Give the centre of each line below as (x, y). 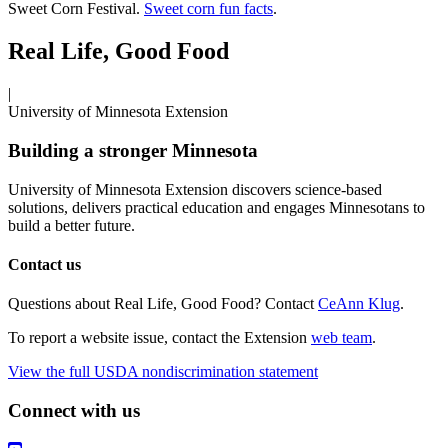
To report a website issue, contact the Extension (159, 338)
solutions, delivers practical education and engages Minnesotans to (216, 207)
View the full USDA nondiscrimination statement (163, 372)
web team (341, 338)
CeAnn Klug (359, 304)
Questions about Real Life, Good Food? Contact (163, 304)
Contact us (44, 264)
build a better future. (71, 225)
